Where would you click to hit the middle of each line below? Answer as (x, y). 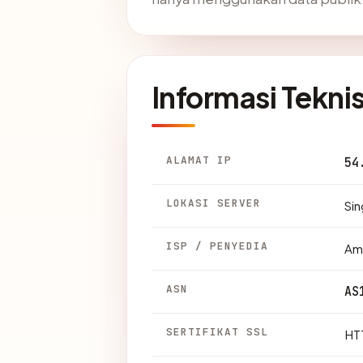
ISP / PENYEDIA (218, 246)
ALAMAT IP (199, 160)
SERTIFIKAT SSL (218, 332)
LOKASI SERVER (214, 203)
